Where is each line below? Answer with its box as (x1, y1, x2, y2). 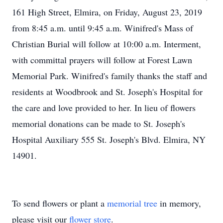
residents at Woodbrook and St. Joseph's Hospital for (12, 86, 203, 98)
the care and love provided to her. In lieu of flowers (12, 102, 196, 113)
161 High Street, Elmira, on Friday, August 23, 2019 (12, 6, 202, 18)
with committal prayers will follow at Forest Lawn (12, 54, 192, 66)
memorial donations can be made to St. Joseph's (12, 117, 185, 129)
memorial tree (107, 197, 157, 209)
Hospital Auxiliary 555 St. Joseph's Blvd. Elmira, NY (12, 133, 206, 145)
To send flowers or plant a (12, 197, 107, 209)
